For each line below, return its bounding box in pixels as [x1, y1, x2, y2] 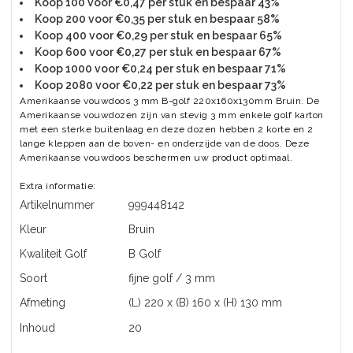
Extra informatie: [20, 180, 96, 191]
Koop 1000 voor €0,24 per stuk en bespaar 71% [35, 62, 286, 75]
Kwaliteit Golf [20, 247, 87, 260]
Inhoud [20, 321, 55, 334]
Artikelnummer [20, 199, 95, 211]
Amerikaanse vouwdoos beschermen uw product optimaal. [20, 152, 292, 163]
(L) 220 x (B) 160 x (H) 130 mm [128, 296, 282, 309]
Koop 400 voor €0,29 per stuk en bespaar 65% [35, 29, 282, 42]
